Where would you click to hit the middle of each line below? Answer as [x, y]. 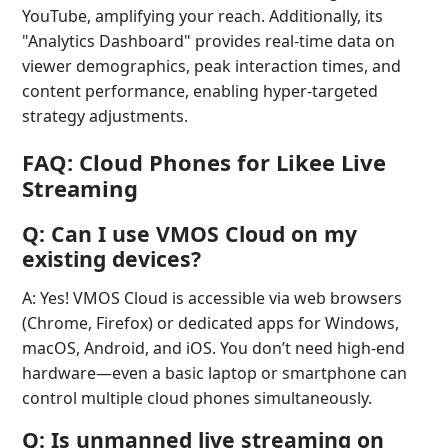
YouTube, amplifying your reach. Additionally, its [202, 16]
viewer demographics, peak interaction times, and [211, 66]
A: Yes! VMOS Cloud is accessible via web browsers [212, 298]
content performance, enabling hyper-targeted [200, 91]
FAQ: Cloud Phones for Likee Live [204, 162]
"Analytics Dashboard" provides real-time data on [208, 41]
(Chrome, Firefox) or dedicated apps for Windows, [210, 323]
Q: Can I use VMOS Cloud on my [189, 233]
